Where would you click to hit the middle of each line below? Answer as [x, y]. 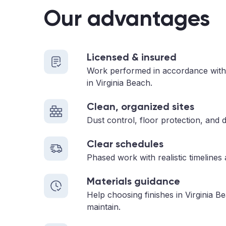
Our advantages [127, 18]
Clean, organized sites [140, 106]
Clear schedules [125, 144]
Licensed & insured [132, 57]
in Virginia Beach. [120, 83]
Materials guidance [133, 181]
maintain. [104, 207]
